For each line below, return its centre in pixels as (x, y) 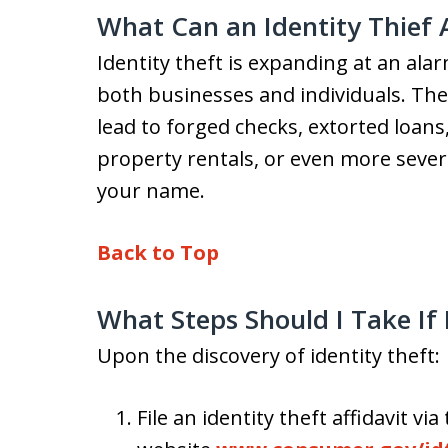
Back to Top (158, 252)
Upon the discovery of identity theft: (268, 355)
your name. (151, 190)
